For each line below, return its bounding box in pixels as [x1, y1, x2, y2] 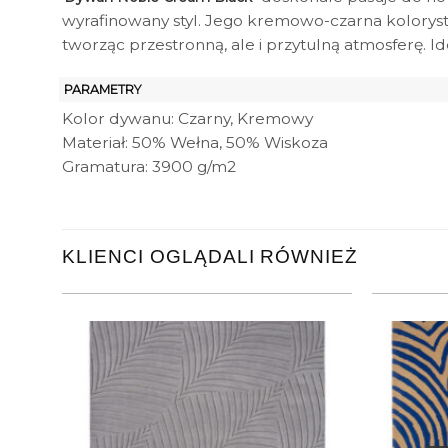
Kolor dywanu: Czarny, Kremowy [62, 108, 313, 128]
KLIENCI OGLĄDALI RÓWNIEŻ [62, 245, 359, 268]
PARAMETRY [64, 81, 141, 97]
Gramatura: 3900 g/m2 [62, 156, 236, 176]
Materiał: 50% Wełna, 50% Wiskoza [62, 132, 328, 152]
